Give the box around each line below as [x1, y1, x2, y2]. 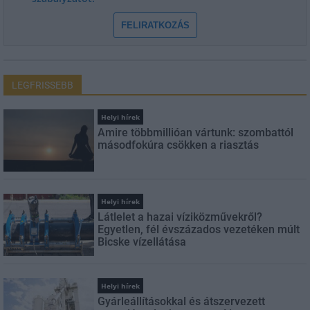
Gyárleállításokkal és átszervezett [98, 294, 266, 308]
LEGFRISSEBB [12, 79, 73, 91]
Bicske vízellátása [98, 235, 187, 248]
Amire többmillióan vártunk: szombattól [98, 125, 294, 139]
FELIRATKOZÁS [120, 19, 190, 30]
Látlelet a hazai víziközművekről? [98, 210, 263, 224]
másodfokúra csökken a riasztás [98, 138, 259, 152]
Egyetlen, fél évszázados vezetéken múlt [98, 222, 300, 236]
